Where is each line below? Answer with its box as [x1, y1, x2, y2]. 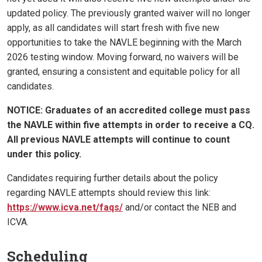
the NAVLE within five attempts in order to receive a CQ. [7, 119, 254, 131]
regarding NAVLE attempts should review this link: [7, 187, 211, 199]
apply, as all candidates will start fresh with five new [7, 22, 219, 34]
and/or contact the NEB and [123, 202, 236, 213]
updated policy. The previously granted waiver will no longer [7, 8, 250, 19]
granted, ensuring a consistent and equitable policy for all [7, 66, 240, 78]
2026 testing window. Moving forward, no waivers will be [7, 51, 239, 63]
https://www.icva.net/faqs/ [7, 202, 123, 213]
